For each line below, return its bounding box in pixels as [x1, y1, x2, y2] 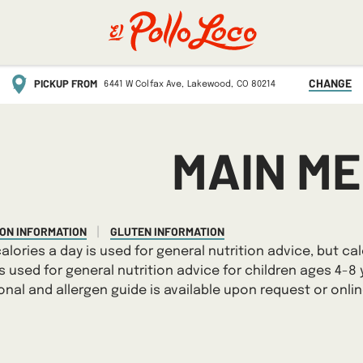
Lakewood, [184, 79, 234, 89]
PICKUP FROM [34, 77, 98, 90]
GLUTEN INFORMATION [110, 224, 224, 238]
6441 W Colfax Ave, [104, 79, 185, 89]
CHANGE [308, 76, 352, 90]
